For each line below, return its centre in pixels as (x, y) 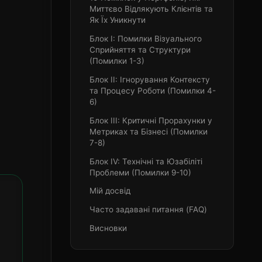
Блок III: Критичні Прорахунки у (151, 120)
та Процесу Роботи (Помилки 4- (152, 90)
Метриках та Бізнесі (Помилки (148, 131)
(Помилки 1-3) (117, 61)
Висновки (108, 228)
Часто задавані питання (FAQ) (148, 210)
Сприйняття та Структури (140, 50)
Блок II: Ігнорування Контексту (149, 79)
